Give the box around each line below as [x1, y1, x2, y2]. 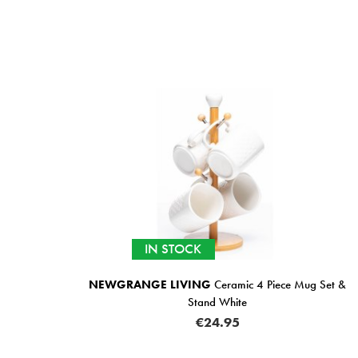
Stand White [188, 293, 247, 310]
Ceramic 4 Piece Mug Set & [211, 276, 346, 292]
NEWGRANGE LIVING [89, 276, 211, 292]
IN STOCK [145, 241, 201, 258]
